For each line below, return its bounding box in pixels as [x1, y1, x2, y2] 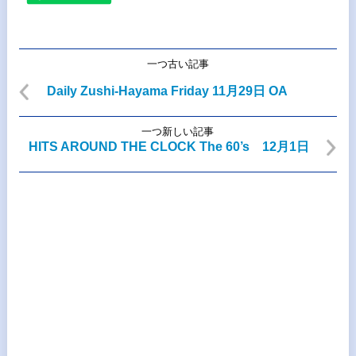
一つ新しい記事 [141, 126, 215, 138]
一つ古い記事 [146, 58, 209, 71]
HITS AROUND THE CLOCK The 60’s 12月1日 [29, 140, 310, 154]
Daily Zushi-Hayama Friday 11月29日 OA [46, 84, 288, 99]
